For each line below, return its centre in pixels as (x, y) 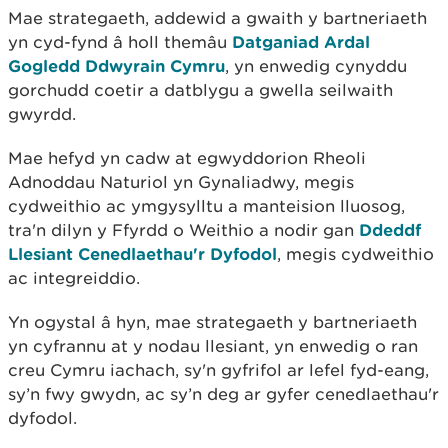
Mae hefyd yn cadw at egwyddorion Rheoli (187, 157)
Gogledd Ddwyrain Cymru (116, 65)
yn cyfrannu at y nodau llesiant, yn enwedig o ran (213, 345)
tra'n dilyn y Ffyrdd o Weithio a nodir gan (183, 229)
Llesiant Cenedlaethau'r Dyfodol (142, 253)
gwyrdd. (42, 113)
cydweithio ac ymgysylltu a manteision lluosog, (206, 205)
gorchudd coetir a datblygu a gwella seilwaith (200, 89)
